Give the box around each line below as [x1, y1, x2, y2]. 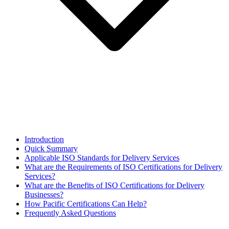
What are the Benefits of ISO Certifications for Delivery [25, 181, 204, 190]
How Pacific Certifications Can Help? [25, 199, 147, 209]
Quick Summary [25, 144, 78, 153]
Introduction [25, 135, 64, 144]
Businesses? [25, 190, 63, 199]
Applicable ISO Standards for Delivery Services [25, 153, 179, 163]
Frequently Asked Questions [25, 209, 116, 218]
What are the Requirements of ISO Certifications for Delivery [25, 163, 222, 172]
